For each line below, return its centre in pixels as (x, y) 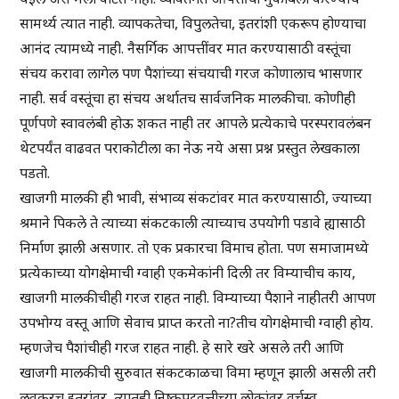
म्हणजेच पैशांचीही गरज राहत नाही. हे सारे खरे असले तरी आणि (182, 348)
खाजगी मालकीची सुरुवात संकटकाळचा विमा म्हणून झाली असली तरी (198, 373)
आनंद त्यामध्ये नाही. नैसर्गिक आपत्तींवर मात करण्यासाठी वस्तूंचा (186, 49)
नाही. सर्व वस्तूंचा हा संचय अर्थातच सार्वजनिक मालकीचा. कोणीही (188, 98)
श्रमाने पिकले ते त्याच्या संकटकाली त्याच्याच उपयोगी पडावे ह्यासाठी (193, 223)
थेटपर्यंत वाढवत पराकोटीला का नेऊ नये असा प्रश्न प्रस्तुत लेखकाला (190, 148)
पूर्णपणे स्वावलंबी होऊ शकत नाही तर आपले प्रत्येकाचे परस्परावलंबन (196, 123)
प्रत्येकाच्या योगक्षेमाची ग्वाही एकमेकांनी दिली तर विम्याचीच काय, (188, 273)
